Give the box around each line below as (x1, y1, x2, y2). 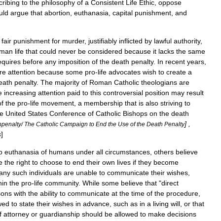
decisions (167, 210, 196, 218)
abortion (44, 9, 70, 17)
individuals (29, 169, 62, 177)
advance (83, 200, 110, 208)
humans (49, 148, 74, 156)
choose (40, 158, 63, 166)
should (82, 210, 103, 218)
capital (112, 9, 133, 17)
